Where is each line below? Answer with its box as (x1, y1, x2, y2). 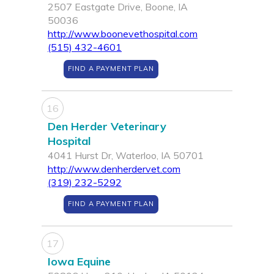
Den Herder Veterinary (48, 119, 166, 134)
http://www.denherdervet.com (48, 163, 180, 176)
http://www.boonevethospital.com (48, 28, 198, 40)
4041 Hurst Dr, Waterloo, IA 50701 (48, 149, 204, 162)
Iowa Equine (48, 254, 111, 269)
